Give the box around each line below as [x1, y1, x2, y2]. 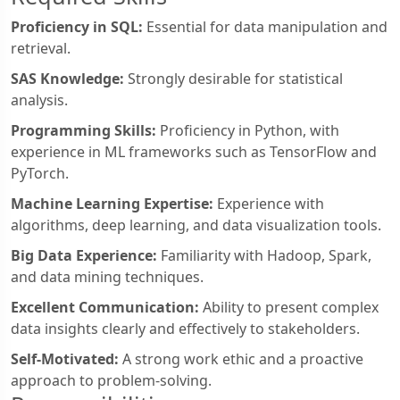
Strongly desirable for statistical [124, 69, 343, 89]
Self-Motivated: [11, 349, 119, 370]
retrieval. [11, 38, 71, 59]
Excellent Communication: [11, 297, 199, 318]
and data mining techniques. [11, 267, 204, 287]
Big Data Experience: [11, 246, 157, 266]
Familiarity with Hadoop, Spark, [157, 246, 371, 266]
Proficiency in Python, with [156, 121, 339, 141]
